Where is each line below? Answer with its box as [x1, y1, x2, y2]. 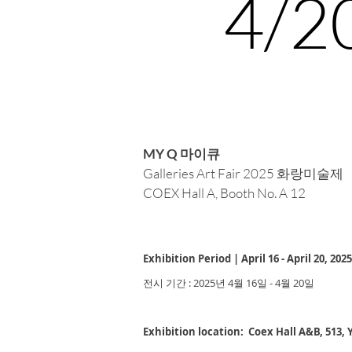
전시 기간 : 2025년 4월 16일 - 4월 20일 [143, 276, 314, 290]
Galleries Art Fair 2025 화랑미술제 [143, 165, 343, 181]
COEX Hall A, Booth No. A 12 [143, 185, 306, 201]
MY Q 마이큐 [143, 145, 220, 162]
